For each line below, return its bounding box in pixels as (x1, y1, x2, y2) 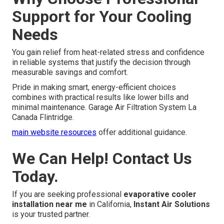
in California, (87, 199, 133, 209)
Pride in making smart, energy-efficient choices (12, 82, 176, 92)
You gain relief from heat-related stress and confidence (12, 47, 204, 57)
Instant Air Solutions (133, 199, 210, 209)
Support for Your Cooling (12, 7, 191, 26)
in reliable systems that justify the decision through (12, 57, 190, 67)
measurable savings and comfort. (12, 67, 128, 77)
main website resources (12, 127, 96, 137)
